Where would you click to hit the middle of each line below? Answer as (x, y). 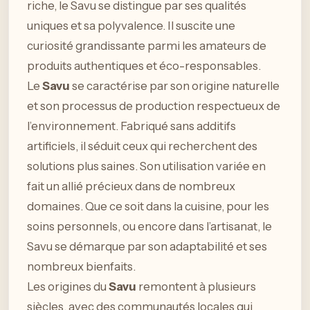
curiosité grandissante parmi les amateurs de (147, 46)
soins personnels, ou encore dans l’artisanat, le (149, 227)
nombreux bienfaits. (81, 267)
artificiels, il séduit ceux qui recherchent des (142, 146)
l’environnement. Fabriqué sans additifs (131, 126)
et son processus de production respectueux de (154, 106)
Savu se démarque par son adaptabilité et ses (147, 247)
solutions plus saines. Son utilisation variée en (146, 166)
